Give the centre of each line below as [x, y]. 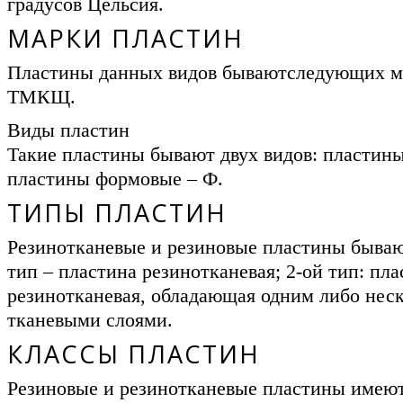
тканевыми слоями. [90, 320]
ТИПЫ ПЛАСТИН [116, 213]
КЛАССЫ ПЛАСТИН [133, 354]
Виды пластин [68, 130]
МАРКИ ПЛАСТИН [125, 38]
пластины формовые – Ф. [115, 179]
